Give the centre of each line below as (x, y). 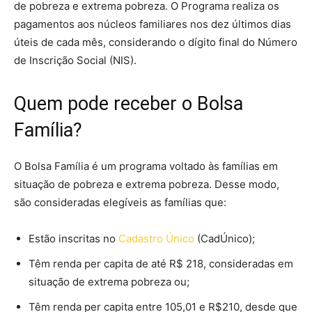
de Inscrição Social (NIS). (75, 61)
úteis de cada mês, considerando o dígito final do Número (156, 42)
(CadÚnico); (225, 239)
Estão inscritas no (73, 239)
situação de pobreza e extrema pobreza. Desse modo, (147, 185)
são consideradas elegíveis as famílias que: (120, 203)
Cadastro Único (156, 239)
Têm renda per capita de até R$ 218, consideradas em (161, 264)
